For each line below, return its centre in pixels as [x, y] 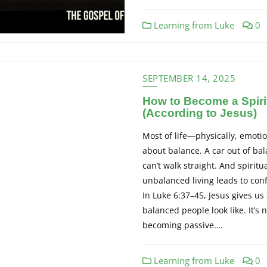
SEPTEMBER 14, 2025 [189, 78]
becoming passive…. [183, 225]
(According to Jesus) [200, 113]
